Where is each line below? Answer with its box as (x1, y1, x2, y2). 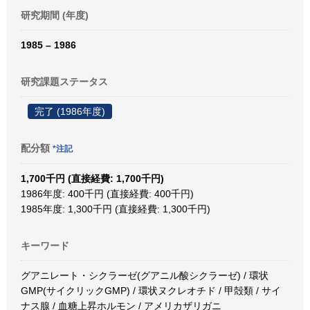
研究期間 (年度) (21, 10, 89, 21)
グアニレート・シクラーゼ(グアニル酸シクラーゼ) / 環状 (21, 270, 268, 281)
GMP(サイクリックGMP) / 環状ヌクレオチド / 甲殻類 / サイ (21, 285, 281, 296)
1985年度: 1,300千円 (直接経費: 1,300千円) (21, 203, 210, 215)
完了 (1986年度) (35, 106, 105, 117)
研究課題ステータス (21, 76, 108, 87)
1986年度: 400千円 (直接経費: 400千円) (21, 188, 194, 199)
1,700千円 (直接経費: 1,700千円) (21, 173, 164, 184)
